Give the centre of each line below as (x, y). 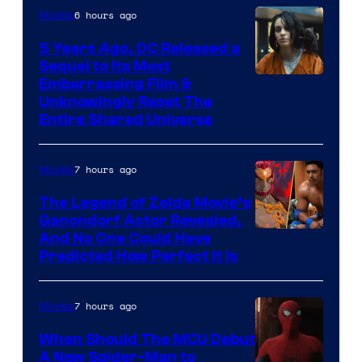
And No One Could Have (125, 239)
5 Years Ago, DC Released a (139, 49)
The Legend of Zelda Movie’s (145, 203)
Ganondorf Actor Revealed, (140, 221)
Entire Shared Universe (126, 120)
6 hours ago (105, 15)
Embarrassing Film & (116, 84)
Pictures (283, 183)
